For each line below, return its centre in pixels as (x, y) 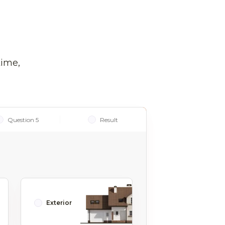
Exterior (59, 203)
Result (109, 120)
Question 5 (23, 120)
